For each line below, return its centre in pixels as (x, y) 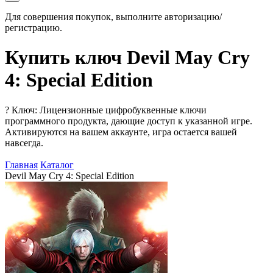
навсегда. (24, 143)
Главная (21, 165)
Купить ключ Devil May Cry (127, 58)
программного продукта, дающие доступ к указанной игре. (129, 121)
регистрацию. (34, 28)
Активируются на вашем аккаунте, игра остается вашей (121, 132)
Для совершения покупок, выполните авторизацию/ (113, 17)
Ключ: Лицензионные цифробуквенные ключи (109, 110)
